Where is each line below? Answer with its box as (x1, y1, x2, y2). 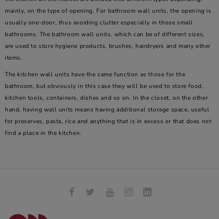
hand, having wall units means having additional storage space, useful (5, 106, 210, 113)
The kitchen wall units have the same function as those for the (5, 70, 186, 78)
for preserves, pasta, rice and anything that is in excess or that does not (5, 117, 212, 125)
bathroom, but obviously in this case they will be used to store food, (5, 82, 204, 90)
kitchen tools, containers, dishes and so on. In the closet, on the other (5, 94, 208, 102)
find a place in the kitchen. (5, 129, 82, 137)
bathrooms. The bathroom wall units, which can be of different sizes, (5, 30, 205, 38)
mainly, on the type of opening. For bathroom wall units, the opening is (5, 7, 212, 15)
